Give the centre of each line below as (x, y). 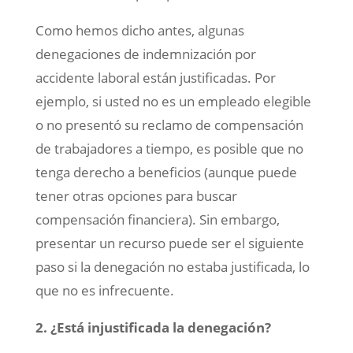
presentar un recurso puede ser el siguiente (169, 243)
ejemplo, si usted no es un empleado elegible (173, 102)
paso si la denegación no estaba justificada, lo (172, 267)
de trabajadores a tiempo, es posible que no (169, 149)
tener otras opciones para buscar (136, 196)
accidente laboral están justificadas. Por (155, 78)
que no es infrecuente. (104, 291)
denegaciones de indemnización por (145, 54)
